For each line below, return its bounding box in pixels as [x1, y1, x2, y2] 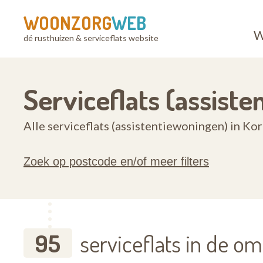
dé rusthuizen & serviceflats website [23, 33, 159, 43]
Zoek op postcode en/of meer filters [23, 155, 209, 168]
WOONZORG [23, 12, 112, 34]
